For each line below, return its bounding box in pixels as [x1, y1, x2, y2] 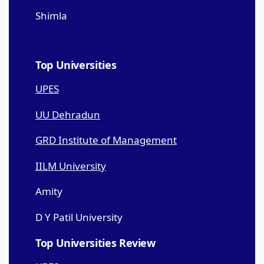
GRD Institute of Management [35, 133, 177, 147]
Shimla [35, 9, 67, 23]
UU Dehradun [35, 107, 100, 121]
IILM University [35, 159, 106, 173]
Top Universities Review [35, 235, 156, 250]
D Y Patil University [35, 210, 123, 224]
